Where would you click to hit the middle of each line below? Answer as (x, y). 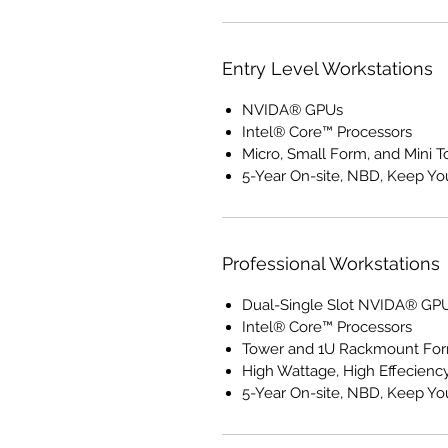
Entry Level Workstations (327, 69)
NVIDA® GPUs (292, 110)
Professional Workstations (331, 264)
